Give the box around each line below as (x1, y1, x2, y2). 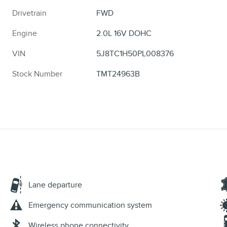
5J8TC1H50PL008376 (96, 49, 174, 59)
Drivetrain (12, 8, 47, 19)
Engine (12, 28, 37, 39)
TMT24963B (96, 69, 140, 80)
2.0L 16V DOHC (96, 28, 152, 39)
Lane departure (28, 180, 82, 191)
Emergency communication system (28, 200, 152, 211)
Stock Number (12, 69, 62, 80)
